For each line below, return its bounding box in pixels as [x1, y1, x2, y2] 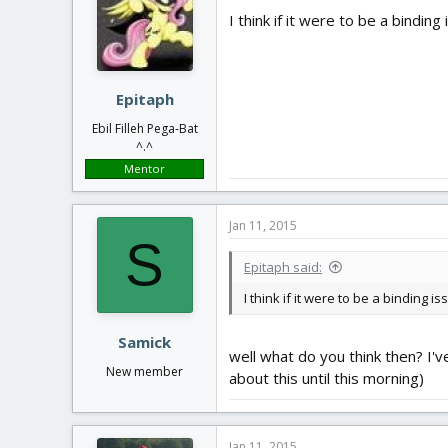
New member [106, 362, 183, 380]
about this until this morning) [229, 367, 424, 388]
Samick [118, 331, 171, 352]
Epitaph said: [244, 258, 322, 276]
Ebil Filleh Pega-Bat [91, 120, 198, 137]
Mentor [124, 161, 165, 176]
